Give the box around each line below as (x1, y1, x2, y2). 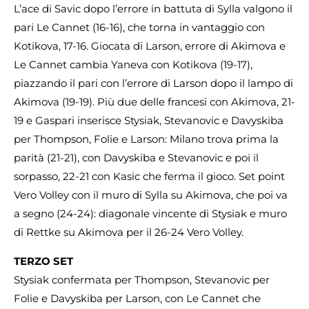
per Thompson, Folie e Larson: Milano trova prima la (14, 132, 279, 146)
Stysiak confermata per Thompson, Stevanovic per (14, 272, 270, 286)
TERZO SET (14, 254, 73, 268)
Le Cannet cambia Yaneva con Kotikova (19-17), (14, 58, 252, 72)
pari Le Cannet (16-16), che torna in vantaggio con (14, 21, 265, 34)
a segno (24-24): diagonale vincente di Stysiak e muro (14, 207, 287, 221)
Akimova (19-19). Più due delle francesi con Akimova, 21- (14, 95, 295, 109)
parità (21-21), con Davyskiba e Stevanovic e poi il (14, 151, 259, 165)
